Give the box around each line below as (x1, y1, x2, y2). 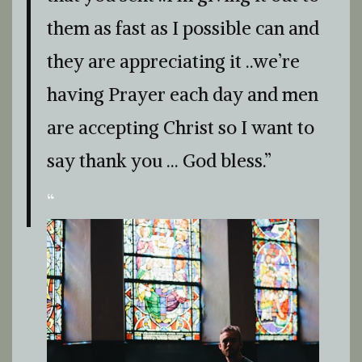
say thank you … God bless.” (47, 149, 271, 172)
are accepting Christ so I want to (47, 116, 314, 139)
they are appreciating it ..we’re (47, 50, 300, 73)
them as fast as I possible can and (47, 17, 319, 40)
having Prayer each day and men (47, 83, 318, 106)
